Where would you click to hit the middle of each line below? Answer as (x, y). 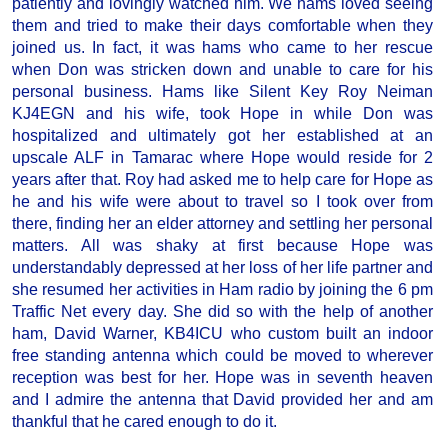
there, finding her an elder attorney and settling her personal (222, 224)
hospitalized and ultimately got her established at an (222, 136)
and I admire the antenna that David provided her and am (222, 400)
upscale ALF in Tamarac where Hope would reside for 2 (222, 158)
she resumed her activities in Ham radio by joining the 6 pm (222, 290)
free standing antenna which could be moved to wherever (222, 356)
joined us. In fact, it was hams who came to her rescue (222, 48)
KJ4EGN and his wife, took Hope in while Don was (222, 114)
